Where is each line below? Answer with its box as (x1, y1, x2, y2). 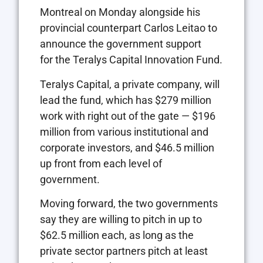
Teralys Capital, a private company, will (40, 77, 220, 90)
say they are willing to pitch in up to (40, 213, 202, 226)
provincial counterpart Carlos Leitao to (40, 22, 217, 35)
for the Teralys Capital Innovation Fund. (40, 53, 222, 66)
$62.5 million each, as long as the (40, 229, 194, 242)
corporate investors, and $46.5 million (40, 141, 214, 154)
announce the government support (40, 38, 201, 50)
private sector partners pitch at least (40, 245, 208, 258)
